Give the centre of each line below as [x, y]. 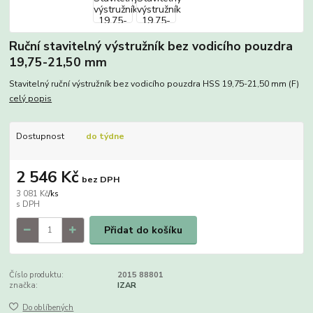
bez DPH [101, 179]
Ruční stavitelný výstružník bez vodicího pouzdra [151, 46]
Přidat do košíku [143, 230]
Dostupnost [40, 137]
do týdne [105, 137]
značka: [24, 285]
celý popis [31, 99]
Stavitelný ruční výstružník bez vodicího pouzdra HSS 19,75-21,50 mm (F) [154, 84]
